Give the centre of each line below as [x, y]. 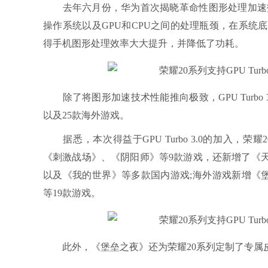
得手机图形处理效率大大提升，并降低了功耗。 [144, 43]
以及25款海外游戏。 [86, 115]
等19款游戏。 [72, 193]
